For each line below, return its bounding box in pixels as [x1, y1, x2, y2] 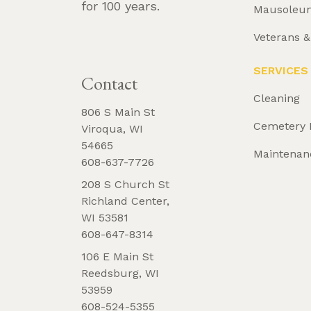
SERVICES [253, 63, 309, 77]
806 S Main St [81, 106, 155, 119]
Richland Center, [81, 194, 169, 208]
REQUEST [103, 39, 156, 51]
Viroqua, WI [81, 122, 143, 136]
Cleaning [253, 91, 301, 105]
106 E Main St [81, 250, 153, 264]
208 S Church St [81, 178, 169, 192]
